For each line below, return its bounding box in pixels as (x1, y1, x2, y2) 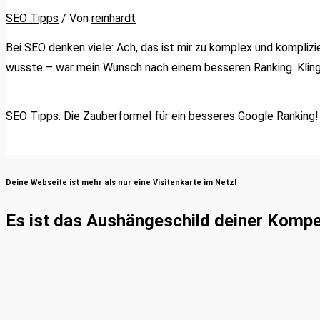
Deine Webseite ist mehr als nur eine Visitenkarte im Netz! (6, 178, 236, 188)
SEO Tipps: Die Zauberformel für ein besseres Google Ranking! (6, 109, 319, 124)
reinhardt (91, 11, 136, 26)
